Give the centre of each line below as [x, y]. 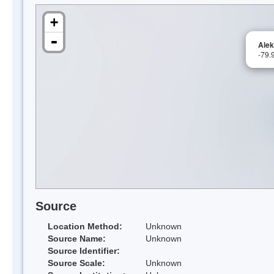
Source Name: [77, 239]
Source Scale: [76, 263]
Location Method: [85, 227]
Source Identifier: [84, 251]
